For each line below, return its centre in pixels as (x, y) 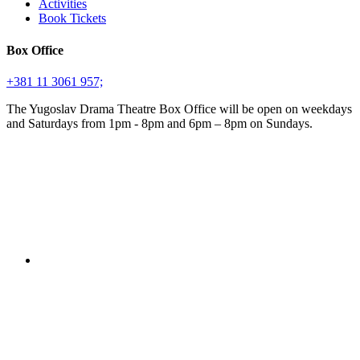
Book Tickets (72, 18)
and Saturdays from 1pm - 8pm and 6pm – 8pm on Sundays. (160, 123)
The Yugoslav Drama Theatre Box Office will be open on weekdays (179, 108)
